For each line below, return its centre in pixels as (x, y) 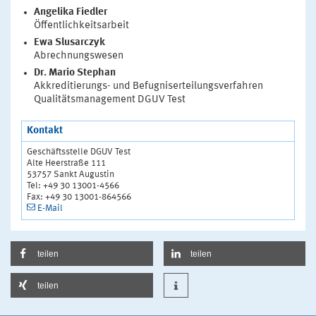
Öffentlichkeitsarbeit (81, 25)
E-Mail (50, 208)
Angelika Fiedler (70, 12)
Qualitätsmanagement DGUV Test (109, 99)
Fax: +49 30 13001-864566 (79, 197)
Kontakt (45, 130)
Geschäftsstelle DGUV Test (79, 152)
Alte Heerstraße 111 (66, 163)
